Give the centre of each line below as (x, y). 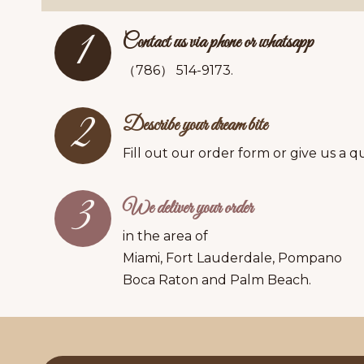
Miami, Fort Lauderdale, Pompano (232, 258)
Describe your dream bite (195, 126)
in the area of (165, 236)
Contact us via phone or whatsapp (218, 43)
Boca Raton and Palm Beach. (217, 279)
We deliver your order (188, 208)
